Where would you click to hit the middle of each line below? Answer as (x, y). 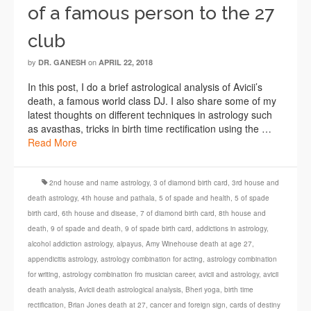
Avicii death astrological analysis (130, 290)
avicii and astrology (229, 275)
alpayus (129, 244)
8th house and (242, 213)
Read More (52, 143)
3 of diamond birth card (191, 183)
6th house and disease (99, 213)
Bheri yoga (203, 290)
